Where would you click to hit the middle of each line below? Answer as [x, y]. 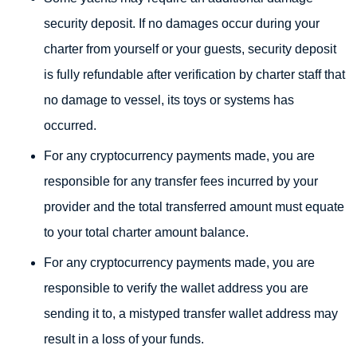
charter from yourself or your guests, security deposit [190, 49]
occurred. [70, 126]
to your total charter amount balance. [146, 232]
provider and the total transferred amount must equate [194, 207]
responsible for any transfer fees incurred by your [181, 181]
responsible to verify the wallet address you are [176, 288]
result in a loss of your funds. [124, 339]
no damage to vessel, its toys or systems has [169, 100]
